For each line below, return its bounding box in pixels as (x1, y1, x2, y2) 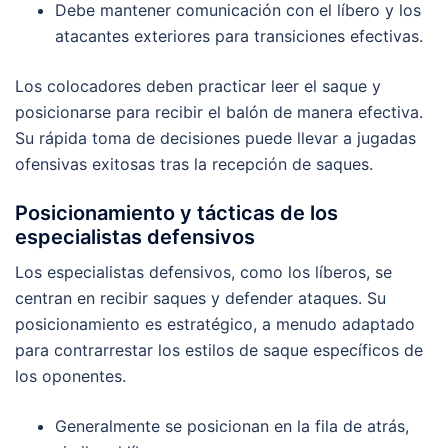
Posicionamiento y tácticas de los (15, 201, 338, 226)
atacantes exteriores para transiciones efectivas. (55, 26, 423, 47)
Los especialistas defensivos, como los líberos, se (15, 262, 392, 283)
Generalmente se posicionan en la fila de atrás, (55, 416, 409, 437)
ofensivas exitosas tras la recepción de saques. (15, 154, 373, 175)
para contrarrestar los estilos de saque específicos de (15, 340, 423, 361)
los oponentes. (15, 366, 126, 387)
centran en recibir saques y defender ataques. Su (15, 288, 386, 309)
